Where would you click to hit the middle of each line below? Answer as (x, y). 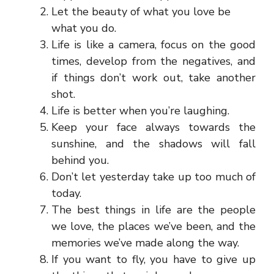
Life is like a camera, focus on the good (154, 45)
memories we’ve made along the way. (145, 243)
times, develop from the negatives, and (154, 61)
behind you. (80, 160)
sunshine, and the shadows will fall (154, 144)
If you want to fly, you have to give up (154, 259)
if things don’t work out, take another (154, 78)
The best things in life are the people (154, 210)
